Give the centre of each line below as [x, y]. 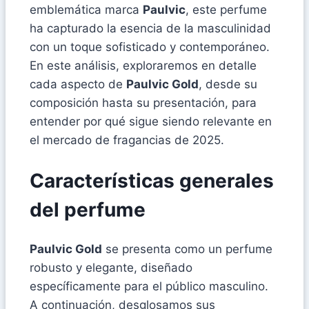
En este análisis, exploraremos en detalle [143, 66]
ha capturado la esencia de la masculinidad [150, 29]
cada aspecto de [78, 84]
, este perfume [226, 10]
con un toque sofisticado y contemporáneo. [150, 47]
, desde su [228, 84]
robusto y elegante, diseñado [111, 267]
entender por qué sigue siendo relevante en [151, 122]
